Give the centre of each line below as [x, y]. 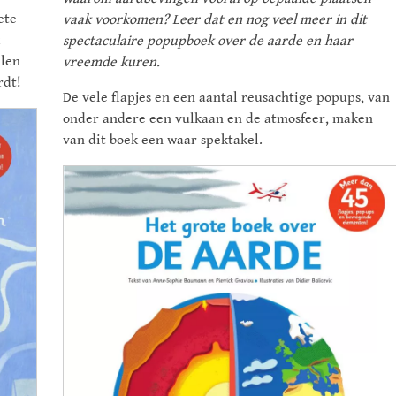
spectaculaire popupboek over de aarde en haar [208, 42]
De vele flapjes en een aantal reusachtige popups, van [226, 98]
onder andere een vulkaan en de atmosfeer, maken [218, 119]
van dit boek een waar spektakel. [163, 141]
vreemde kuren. [111, 63]
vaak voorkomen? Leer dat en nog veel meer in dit [215, 20]
